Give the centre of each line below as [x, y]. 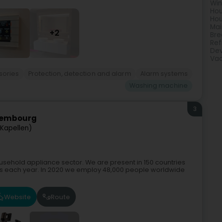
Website [17, 197]
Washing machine [158, 85]
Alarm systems [164, 74]
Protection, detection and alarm [80, 74]
